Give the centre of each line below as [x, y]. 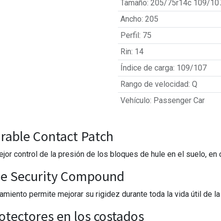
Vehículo [135, 100]
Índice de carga [147, 68]
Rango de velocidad [154, 84]
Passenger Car [179, 100]
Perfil [129, 35]
